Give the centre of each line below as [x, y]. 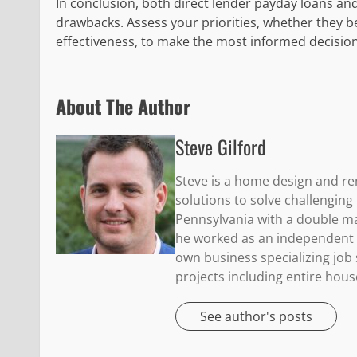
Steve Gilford [221, 146]
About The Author [123, 106]
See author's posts [256, 316]
